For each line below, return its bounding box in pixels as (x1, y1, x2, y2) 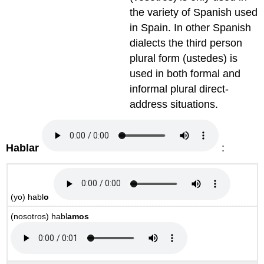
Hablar (6, 142, 39, 154)
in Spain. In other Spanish (130, 22, 252, 34)
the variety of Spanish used (130, 6, 258, 19)
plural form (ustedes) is (130, 52, 238, 65)
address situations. (130, 98, 219, 111)
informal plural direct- (130, 83, 229, 95)
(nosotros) (11, 212, 52, 222)
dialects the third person (130, 37, 243, 49)
